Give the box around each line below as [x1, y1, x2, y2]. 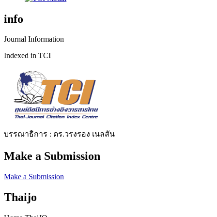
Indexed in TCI [4, 51, 51, 60]
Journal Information [4, 35, 64, 44]
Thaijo [4, 191, 37, 204]
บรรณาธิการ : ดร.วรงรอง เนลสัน [4, 130, 115, 139]
